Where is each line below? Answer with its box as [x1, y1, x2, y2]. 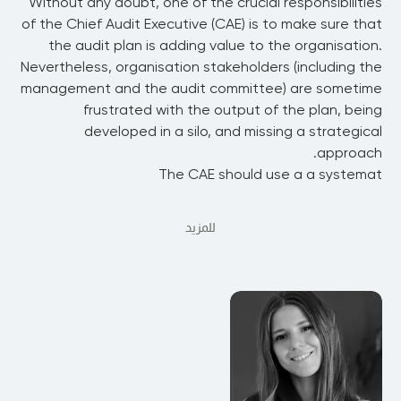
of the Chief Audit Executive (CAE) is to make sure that [21, 15, 382, 32]
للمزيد [185, 220, 216, 235]
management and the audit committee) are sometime [21, 80, 382, 97]
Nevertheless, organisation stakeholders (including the [21, 58, 382, 75]
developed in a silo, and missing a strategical [84, 123, 382, 140]
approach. [317, 144, 382, 161]
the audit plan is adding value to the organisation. [48, 37, 382, 54]
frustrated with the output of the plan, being [83, 101, 382, 118]
